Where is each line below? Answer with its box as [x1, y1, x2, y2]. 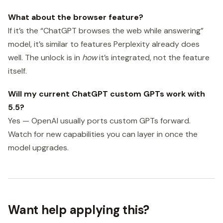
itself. [8, 65, 27, 76]
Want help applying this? [8, 202, 150, 218]
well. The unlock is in [8, 52, 82, 63]
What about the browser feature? [8, 11, 143, 22]
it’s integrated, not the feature [97, 52, 210, 63]
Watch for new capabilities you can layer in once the [8, 128, 198, 139]
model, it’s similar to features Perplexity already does [8, 38, 200, 49]
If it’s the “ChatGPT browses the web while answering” [8, 25, 204, 36]
